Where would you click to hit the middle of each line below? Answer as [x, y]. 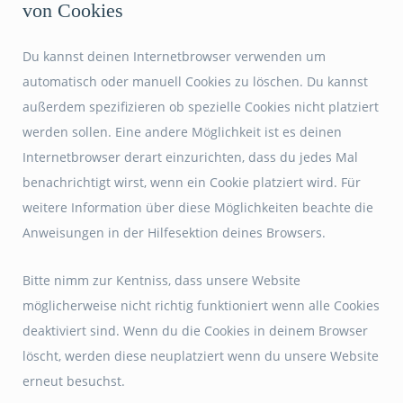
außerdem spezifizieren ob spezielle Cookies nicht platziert [201, 107]
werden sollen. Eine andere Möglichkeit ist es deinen [182, 132]
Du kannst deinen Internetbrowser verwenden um [174, 56]
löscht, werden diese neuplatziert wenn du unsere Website [201, 356]
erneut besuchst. [74, 381]
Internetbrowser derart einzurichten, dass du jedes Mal [190, 157]
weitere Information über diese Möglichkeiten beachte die [198, 207]
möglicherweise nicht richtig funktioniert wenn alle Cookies [201, 305]
